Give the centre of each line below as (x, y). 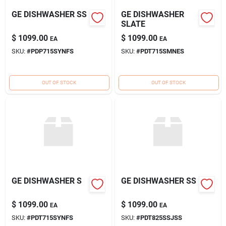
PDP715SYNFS (52, 51)
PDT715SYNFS (52, 217)
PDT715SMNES (162, 51)
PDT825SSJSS (161, 217)
